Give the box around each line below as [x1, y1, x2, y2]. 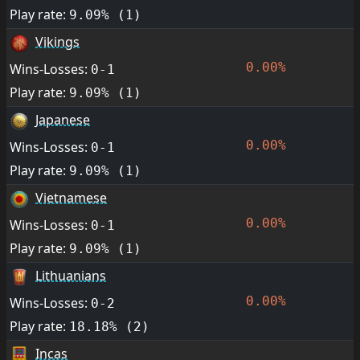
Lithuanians [35, 267, 106, 284]
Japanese [35, 111, 90, 129]
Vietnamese [35, 189, 107, 207]
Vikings [35, 33, 80, 51]
